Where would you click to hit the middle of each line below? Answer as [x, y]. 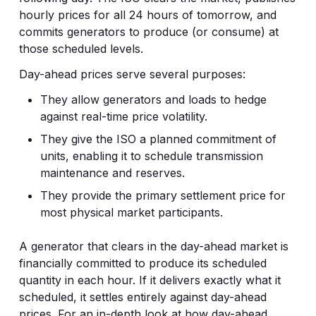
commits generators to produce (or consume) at [148, 32]
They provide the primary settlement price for [163, 195]
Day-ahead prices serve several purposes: [132, 74]
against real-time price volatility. [123, 116]
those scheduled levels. [81, 49]
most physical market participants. [131, 212]
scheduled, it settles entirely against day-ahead [142, 297]
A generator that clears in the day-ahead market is [153, 246]
